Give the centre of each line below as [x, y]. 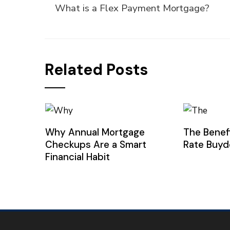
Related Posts [96, 70]
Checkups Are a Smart [95, 144]
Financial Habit [77, 157]
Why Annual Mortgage [95, 132]
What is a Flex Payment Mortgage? [132, 8]
